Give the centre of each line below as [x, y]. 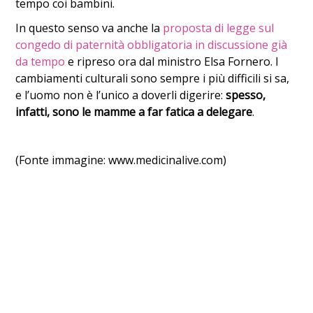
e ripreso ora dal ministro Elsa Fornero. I [172, 61]
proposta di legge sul [219, 28]
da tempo [41, 61]
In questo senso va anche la [89, 28]
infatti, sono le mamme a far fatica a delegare [134, 112]
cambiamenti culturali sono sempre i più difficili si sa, [153, 78]
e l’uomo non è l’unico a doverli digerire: [121, 95]
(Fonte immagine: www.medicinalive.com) [121, 160]
